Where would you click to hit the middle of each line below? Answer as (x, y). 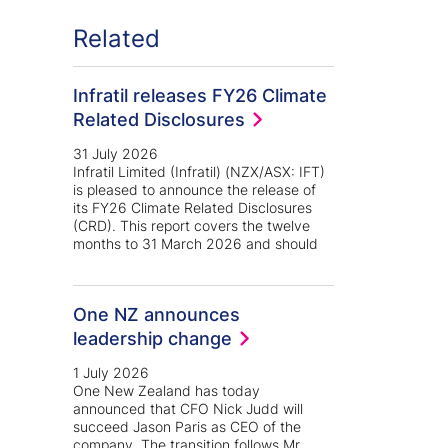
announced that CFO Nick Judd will (188, 409)
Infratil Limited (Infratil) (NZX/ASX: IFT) (199, 172)
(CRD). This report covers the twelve (191, 226)
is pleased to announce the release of (194, 190)
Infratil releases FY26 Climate (200, 95)
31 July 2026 (115, 154)
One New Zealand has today (166, 391)
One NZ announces (156, 314)
